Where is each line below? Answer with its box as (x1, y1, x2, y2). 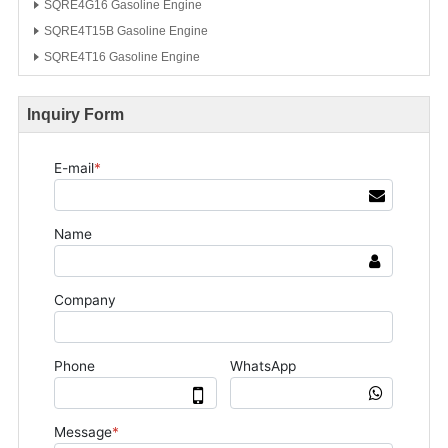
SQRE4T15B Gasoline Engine (43, 24, 208, 38)
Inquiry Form (27, 106, 125, 123)
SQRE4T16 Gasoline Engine (43, 50, 200, 64)
